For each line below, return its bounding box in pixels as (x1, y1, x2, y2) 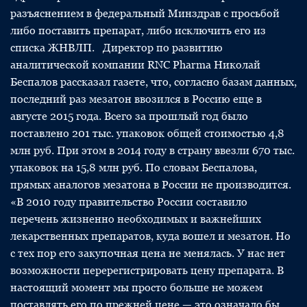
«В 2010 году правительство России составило (10, 195, 247, 208)
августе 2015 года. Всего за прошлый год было (10, 110, 248, 123)
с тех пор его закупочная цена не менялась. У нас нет (10, 247, 285, 260)
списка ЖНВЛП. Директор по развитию (10, 41, 223, 54)
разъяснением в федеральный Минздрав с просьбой (10, 7, 280, 20)
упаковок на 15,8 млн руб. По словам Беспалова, (10, 161, 257, 174)
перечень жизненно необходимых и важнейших (10, 212, 261, 225)
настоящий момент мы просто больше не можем (10, 281, 262, 294)
